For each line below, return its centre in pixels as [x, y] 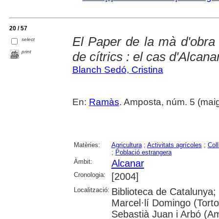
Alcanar [128, 164]
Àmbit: [83, 162]
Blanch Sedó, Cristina [118, 70]
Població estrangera [143, 153]
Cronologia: [89, 175]
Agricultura [126, 145]
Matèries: [87, 145]
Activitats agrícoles [174, 145]
